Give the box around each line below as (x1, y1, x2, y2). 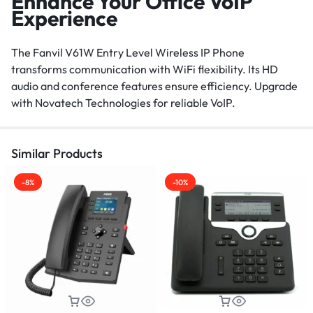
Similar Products (11, 145, 103, 161)
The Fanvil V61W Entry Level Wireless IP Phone (11, 45, 245, 59)
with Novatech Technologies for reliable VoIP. (11, 95, 235, 110)
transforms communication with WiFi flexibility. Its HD (11, 61, 278, 76)
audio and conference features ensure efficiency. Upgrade (11, 78, 298, 93)
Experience (11, 4, 117, 31)
